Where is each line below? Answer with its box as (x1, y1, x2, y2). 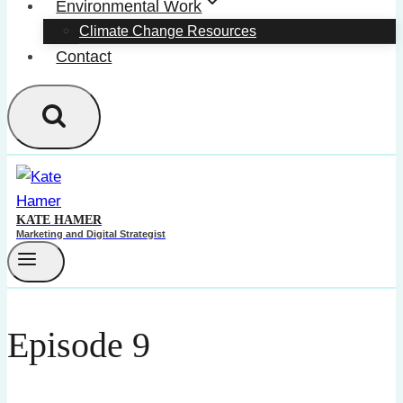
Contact (56, 48, 112, 66)
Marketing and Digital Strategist (16, 228, 166, 239)
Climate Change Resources (79, 23, 256, 39)
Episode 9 (7, 325, 150, 366)
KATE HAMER (16, 213, 102, 227)
